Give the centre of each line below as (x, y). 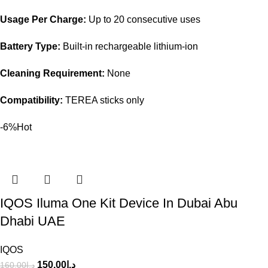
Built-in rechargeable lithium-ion (129, 46)
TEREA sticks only (103, 100)
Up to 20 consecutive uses (143, 19)
